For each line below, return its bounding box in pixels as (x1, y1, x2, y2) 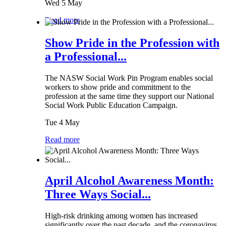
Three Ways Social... (45, 188, 151, 201)
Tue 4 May (45, 118, 80, 127)
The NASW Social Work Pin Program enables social (45, 74, 213, 83)
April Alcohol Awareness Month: (45, 174, 214, 188)
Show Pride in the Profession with (45, 36, 219, 50)
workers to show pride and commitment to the (45, 83, 191, 92)
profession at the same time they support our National (45, 92, 214, 101)
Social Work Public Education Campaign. (45, 101, 180, 110)
